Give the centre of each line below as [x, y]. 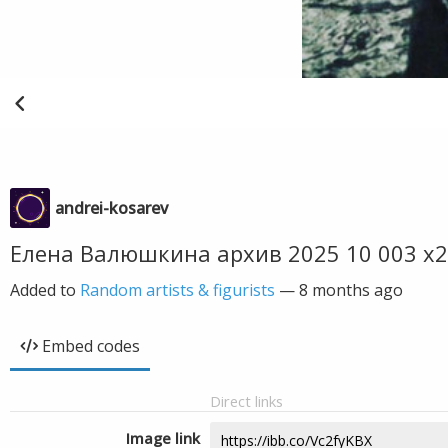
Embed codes [91, 346]
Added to [45, 290]
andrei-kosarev [111, 208]
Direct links [246, 401]
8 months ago [351, 290]
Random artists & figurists [177, 290]
